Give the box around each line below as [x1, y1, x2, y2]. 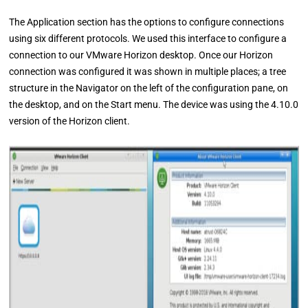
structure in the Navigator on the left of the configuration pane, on [9, 82, 289, 93]
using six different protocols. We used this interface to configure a [9, 33, 287, 44]
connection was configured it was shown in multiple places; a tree [9, 66, 287, 77]
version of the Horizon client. [9, 115, 131, 126]
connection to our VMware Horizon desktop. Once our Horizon [9, 49, 274, 60]
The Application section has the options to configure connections [9, 16, 285, 27]
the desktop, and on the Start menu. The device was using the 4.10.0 [9, 99, 299, 110]
